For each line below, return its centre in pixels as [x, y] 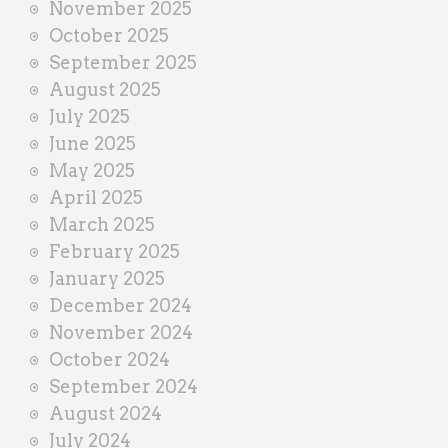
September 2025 [123, 62]
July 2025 [89, 116]
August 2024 [105, 413]
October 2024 [109, 359]
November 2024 [121, 332]
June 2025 [92, 143]
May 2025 [92, 170]
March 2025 [102, 224]
